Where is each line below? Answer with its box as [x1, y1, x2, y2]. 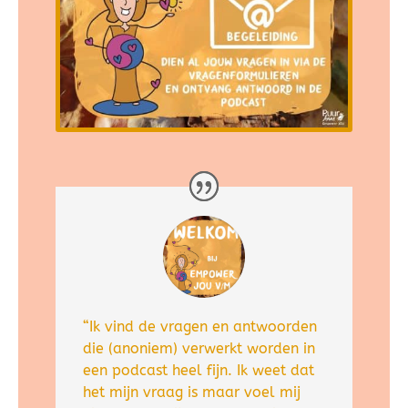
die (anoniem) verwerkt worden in [82, 340, 315, 358]
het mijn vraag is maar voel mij [82, 383, 301, 402]
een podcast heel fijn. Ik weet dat [82, 362, 314, 380]
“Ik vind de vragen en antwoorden [82, 318, 317, 336]
